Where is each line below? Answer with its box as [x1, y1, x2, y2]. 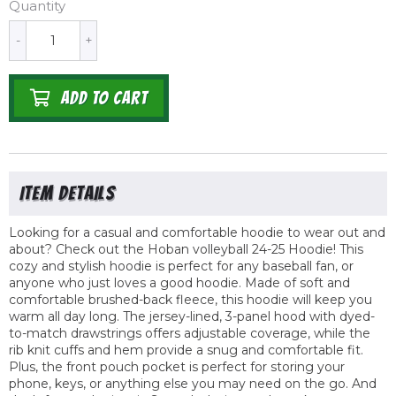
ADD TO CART [61, 88, 148, 109]
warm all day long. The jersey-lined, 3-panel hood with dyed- [9, 308, 375, 325]
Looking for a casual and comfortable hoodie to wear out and [9, 225, 385, 241]
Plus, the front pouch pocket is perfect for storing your [9, 359, 345, 376]
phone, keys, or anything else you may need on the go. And [9, 376, 377, 392]
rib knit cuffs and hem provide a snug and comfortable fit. [9, 342, 363, 359]
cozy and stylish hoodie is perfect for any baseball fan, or [9, 258, 354, 275]
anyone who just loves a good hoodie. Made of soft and [9, 275, 350, 292]
